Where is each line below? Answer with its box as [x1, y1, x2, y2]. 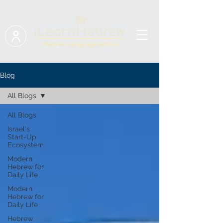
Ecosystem [7, 141, 44, 149]
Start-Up [7, 133, 36, 141]
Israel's [7, 125, 30, 133]
